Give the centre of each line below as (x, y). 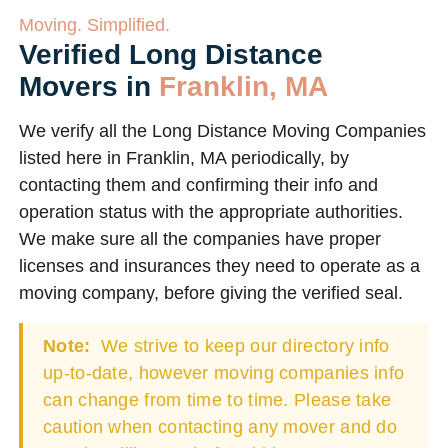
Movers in (89, 86)
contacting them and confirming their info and (198, 185)
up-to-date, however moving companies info (224, 373)
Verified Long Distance (171, 54)
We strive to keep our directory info (242, 346)
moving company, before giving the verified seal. (211, 293)
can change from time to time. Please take (217, 400)
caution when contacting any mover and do (220, 427)
